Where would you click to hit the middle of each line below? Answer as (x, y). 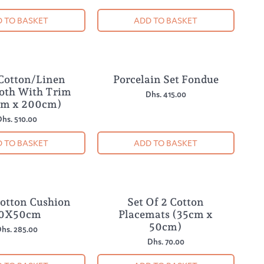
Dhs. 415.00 (166, 95)
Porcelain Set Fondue (166, 80)
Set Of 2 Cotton (166, 202)
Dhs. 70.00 (166, 242)
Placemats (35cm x (166, 214)
